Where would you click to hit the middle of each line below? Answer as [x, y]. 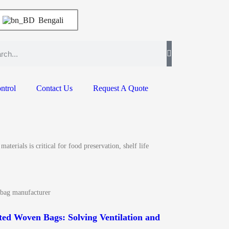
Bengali [50, 20]
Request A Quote [121, 88]
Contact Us [54, 88]
